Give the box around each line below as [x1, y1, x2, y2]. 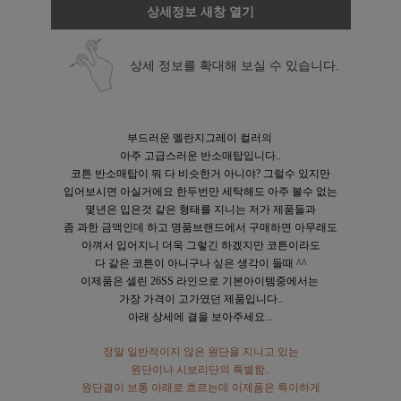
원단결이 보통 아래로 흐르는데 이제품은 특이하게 [81, 381, 320, 395]
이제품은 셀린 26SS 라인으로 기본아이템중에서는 [80, 275, 321, 288]
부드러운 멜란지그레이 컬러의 [126, 132, 275, 145]
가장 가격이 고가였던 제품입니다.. [118, 293, 283, 306]
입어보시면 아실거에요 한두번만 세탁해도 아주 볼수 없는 [64, 185, 337, 199]
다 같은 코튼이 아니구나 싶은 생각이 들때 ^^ [94, 257, 307, 270]
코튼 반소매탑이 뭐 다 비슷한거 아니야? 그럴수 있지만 [71, 167, 330, 181]
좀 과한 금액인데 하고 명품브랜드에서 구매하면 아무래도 [64, 221, 337, 235]
